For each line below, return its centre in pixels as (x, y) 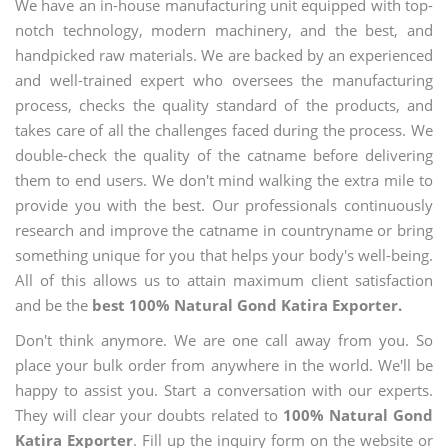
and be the (53, 305)
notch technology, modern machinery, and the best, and (224, 30)
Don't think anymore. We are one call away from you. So (224, 340)
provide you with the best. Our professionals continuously (224, 205)
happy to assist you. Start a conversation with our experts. (224, 390)
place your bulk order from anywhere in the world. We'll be (224, 365)
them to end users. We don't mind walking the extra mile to (224, 180)
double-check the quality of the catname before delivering (224, 155)
